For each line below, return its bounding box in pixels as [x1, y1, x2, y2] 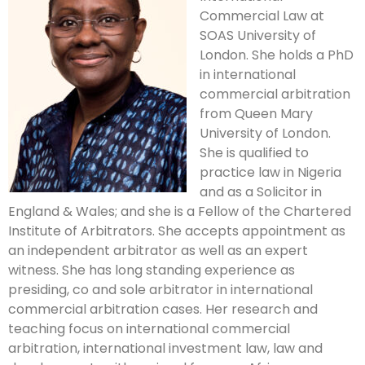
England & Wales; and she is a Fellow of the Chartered [8, 202, 351, 222]
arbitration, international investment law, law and [8, 339, 323, 358]
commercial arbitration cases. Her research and [8, 300, 318, 319]
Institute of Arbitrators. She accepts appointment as [8, 222, 345, 241]
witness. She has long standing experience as [8, 261, 295, 280]
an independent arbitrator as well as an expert [8, 241, 308, 261]
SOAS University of [200, 26, 316, 46]
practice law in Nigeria [200, 163, 341, 182]
